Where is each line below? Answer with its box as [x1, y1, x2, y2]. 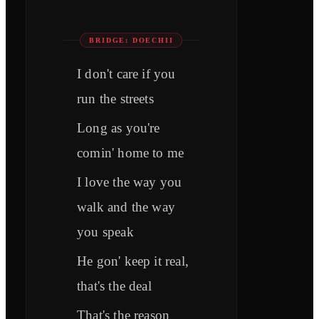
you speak [77, 224, 134, 240]
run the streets [77, 91, 154, 107]
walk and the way [77, 199, 176, 215]
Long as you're [77, 120, 160, 136]
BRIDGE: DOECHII [89, 36, 174, 45]
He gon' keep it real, [77, 253, 189, 269]
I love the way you [77, 174, 182, 190]
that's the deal [77, 278, 152, 294]
